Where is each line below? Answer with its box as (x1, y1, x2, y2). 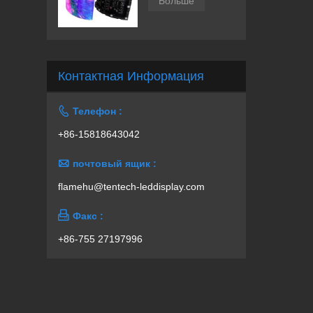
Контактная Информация (58, 69, 205, 84)
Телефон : (73, 105, 123, 117)
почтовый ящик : (73, 158, 157, 170)
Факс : (73, 210, 104, 222)
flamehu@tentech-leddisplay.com (58, 181, 205, 193)
